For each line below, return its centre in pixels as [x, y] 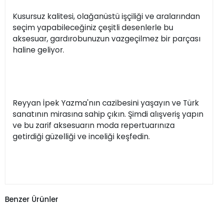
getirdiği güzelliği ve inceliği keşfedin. [81, 137]
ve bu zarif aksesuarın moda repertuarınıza [94, 126]
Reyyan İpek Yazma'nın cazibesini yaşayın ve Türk [106, 103]
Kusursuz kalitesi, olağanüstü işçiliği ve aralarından [106, 17]
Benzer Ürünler [32, 199]
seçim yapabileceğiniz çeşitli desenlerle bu [93, 28]
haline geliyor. [38, 50]
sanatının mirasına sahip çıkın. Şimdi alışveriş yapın [108, 114]
